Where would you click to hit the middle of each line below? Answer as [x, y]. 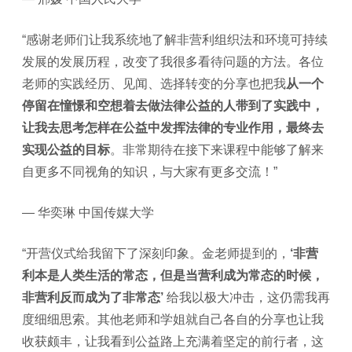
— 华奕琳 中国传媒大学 [88, 212]
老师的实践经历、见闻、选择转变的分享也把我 [154, 83]
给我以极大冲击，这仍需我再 [248, 297]
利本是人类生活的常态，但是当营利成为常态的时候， [173, 275]
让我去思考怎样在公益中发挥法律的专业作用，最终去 [173, 127]
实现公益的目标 [66, 149]
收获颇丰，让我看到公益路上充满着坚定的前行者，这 [173, 341]
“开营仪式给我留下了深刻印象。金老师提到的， [156, 253]
